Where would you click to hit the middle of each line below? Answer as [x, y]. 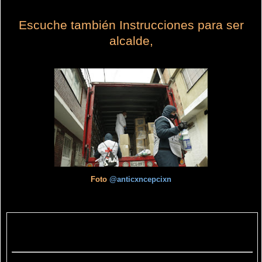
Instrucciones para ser [181, 25]
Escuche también [69, 25]
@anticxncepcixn [140, 179]
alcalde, [131, 41]
